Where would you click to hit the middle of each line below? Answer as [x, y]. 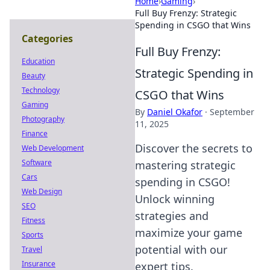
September [232, 112]
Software [37, 162]
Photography [43, 119]
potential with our [181, 250]
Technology [41, 90]
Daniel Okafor [175, 112]
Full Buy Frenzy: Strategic [186, 13]
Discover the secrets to [194, 148]
